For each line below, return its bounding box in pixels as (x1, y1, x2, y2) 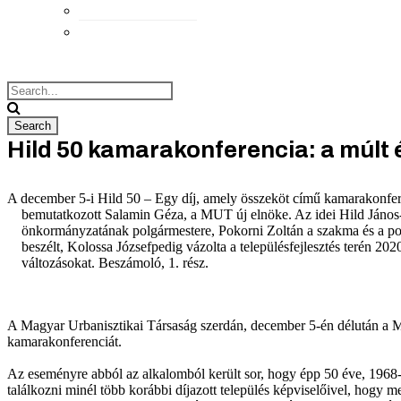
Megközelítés (79, 21, 198, 40)
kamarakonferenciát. (7, 334, 122, 349)
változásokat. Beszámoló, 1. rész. (7, 255, 212, 270)
